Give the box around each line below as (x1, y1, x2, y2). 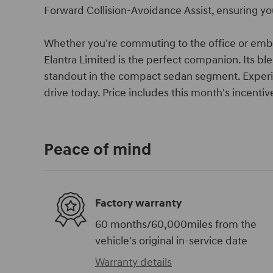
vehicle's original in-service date (95, 234, 247, 248)
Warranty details (95, 255, 172, 269)
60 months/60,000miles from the (95, 218, 257, 232)
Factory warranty (95, 196, 182, 210)
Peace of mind (44, 140, 151, 160)
